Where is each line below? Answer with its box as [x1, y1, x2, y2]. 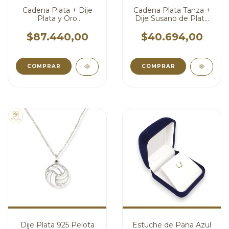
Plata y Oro [37, 14, 77, 23]
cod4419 [156, 30, 187, 39]
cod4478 [41, 30, 73, 39]
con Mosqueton [143, 22, 200, 31]
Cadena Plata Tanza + [133, 6, 211, 15]
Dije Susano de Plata [135, 14, 209, 23]
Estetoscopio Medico [19, 22, 95, 31]
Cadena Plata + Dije [22, 6, 93, 15]
